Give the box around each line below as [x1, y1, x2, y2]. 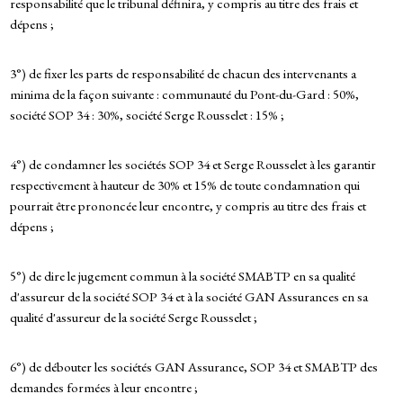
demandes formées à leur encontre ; [9, 379, 198, 397]
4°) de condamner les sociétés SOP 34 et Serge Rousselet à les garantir [9, 156, 376, 174]
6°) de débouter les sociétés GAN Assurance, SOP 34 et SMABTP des [9, 358, 378, 376]
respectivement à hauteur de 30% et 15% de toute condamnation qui [9, 176, 360, 194]
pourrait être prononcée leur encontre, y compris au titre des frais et [9, 197, 366, 215]
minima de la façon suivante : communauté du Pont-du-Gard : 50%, [9, 85, 359, 103]
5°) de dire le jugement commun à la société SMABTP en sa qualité [9, 267, 355, 285]
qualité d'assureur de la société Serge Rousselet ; [9, 309, 257, 327]
